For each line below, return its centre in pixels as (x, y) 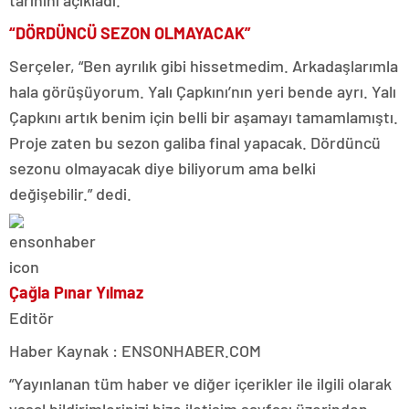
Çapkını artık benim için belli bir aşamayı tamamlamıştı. (204, 116)
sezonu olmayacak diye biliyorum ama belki (163, 168)
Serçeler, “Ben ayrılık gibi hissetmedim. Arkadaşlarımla (204, 65)
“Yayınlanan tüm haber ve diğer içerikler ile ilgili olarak (200, 383)
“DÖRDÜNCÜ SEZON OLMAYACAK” (130, 32)
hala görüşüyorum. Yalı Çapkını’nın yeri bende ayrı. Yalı (203, 91)
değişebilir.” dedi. (70, 193)
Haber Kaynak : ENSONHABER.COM (135, 350)
